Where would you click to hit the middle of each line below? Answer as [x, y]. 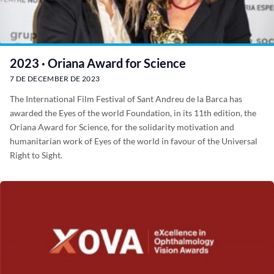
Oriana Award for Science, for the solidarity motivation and [122, 127]
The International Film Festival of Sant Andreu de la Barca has [126, 99]
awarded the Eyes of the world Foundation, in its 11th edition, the [133, 113]
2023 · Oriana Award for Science [98, 63]
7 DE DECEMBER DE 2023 [55, 79]
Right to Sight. [36, 155]
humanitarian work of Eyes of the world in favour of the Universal [134, 141]
